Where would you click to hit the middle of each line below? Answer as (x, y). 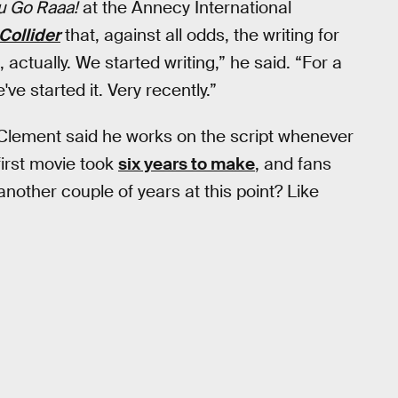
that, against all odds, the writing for (200, 35)
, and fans (293, 164)
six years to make (187, 164)
